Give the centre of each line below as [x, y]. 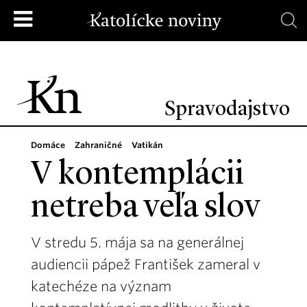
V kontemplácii [137, 175]
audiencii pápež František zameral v [146, 265]
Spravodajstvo [227, 110]
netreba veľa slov [146, 208]
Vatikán [147, 145]
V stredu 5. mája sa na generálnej [137, 243]
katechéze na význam [101, 286]
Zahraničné [98, 145]
